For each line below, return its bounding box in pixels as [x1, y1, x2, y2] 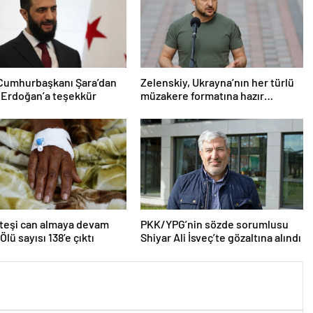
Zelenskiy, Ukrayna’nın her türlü [140, 75, 294, 89]
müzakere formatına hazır [140, 88, 264, 102]
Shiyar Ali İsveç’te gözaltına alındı [140, 230, 301, 244]
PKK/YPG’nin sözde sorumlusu [140, 217, 289, 231]
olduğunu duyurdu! [140, 101, 234, 115]
